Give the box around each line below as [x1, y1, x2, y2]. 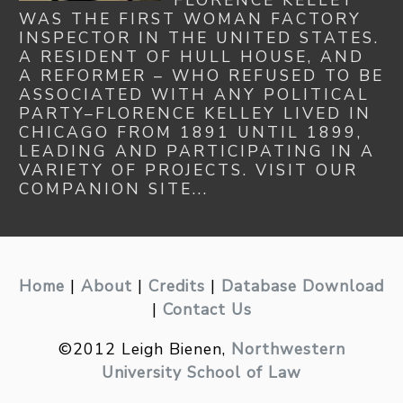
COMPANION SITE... [19, 178, 209, 200]
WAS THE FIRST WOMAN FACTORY [19, 8, 362, 30]
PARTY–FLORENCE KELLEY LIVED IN [19, 103, 372, 124]
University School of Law [102, 361, 301, 383]
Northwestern [230, 337, 345, 360]
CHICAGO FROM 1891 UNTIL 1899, [19, 121, 363, 143]
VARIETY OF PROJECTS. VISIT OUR [19, 159, 358, 181]
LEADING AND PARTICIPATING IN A [19, 140, 375, 162]
